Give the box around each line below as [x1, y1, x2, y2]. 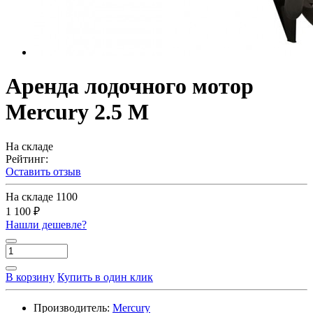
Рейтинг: [6, 152, 48, 165]
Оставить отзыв [6, 165, 81, 177]
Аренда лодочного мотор [6, 73, 254, 99]
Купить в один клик [57, 270, 153, 283]
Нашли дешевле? [6, 218, 87, 231]
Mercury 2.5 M [6, 99, 149, 125]
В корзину [6, 270, 54, 283]
